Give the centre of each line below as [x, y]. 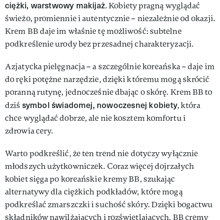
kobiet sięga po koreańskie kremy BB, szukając [90, 179]
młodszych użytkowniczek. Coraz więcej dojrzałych [99, 166]
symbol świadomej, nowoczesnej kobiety [99, 105]
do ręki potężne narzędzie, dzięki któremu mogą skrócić [107, 79]
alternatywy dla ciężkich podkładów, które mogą [94, 192]
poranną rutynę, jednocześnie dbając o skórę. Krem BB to [109, 92]
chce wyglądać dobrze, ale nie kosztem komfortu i [95, 118]
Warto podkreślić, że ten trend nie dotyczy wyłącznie [102, 153]
